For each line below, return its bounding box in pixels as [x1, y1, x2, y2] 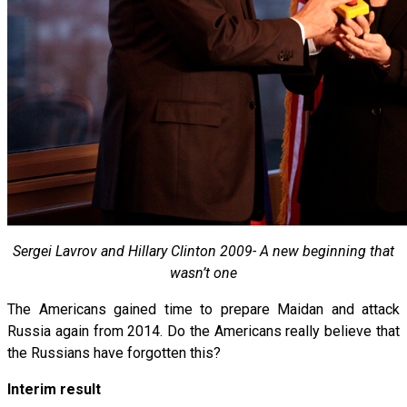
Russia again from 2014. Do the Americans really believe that [7, 322, 400, 340]
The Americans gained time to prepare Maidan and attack [7, 300, 400, 318]
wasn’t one [170, 263, 237, 282]
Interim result [7, 380, 101, 398]
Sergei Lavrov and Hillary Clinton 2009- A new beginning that [13, 242, 394, 260]
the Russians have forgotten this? [7, 343, 221, 362]
